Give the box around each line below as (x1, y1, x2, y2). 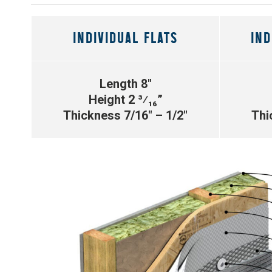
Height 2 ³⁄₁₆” (88, 92, 163, 107)
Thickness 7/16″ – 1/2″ (63, 107, 188, 123)
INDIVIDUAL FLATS (73, 29, 178, 47)
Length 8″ (99, 76, 152, 91)
